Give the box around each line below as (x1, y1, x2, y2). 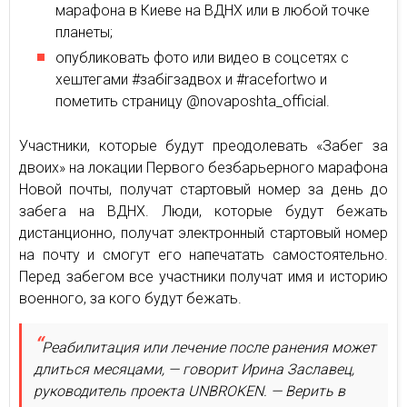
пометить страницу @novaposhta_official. (55, 93, 330, 110)
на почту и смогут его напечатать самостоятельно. (19, 246, 388, 263)
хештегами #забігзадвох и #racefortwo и (55, 71, 327, 88)
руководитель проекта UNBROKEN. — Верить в (34, 382, 345, 400)
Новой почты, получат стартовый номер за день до (19, 181, 388, 198)
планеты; (55, 24, 113, 41)
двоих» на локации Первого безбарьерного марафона (19, 159, 388, 176)
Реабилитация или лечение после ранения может (42, 339, 376, 356)
